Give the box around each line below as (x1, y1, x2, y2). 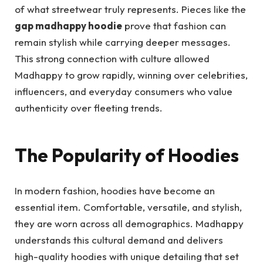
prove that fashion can (122, 19, 226, 32)
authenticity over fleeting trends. (15, 102, 163, 114)
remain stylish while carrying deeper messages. (15, 36, 231, 49)
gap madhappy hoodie (15, 19, 122, 32)
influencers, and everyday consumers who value (15, 85, 232, 98)
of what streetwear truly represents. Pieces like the (15, 3, 246, 16)
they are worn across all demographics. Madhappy (15, 217, 244, 230)
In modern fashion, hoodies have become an (15, 184, 215, 197)
